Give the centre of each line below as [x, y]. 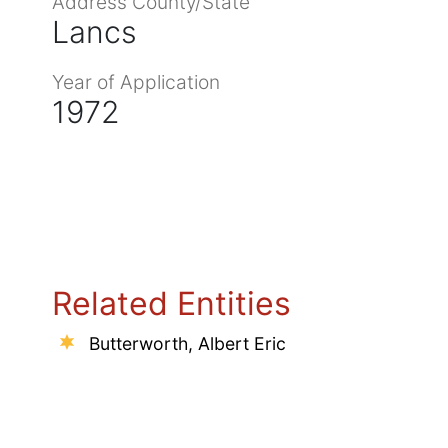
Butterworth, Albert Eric [187, 343]
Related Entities [171, 303]
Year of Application [136, 81]
